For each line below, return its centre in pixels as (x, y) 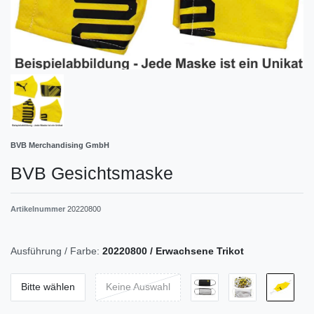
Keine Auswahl (138, 287)
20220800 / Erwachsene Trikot (173, 251)
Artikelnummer (39, 209)
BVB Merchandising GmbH (60, 145)
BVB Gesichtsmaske (92, 173)
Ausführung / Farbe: (55, 251)
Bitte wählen (48, 287)
